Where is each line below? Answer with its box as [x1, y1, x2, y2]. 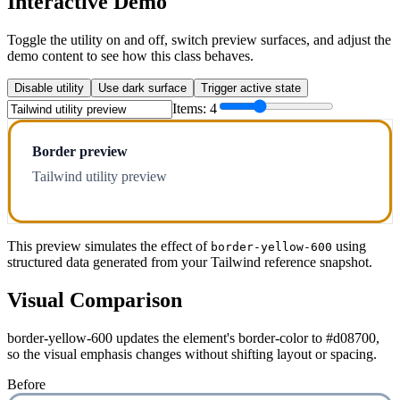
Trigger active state [201, 81, 301, 96]
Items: [172, 101, 210, 117]
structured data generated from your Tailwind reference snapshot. [7, 254, 372, 271]
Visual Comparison [7, 287, 182, 312]
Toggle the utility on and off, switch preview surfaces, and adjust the [7, 32, 391, 48]
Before [7, 376, 46, 392]
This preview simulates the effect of [7, 238, 211, 254]
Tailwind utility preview [32, 169, 167, 185]
